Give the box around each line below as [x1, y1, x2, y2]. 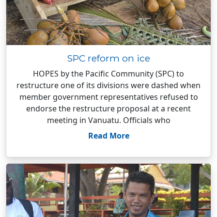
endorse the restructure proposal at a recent [26, 103, 191, 114]
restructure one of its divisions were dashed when [16, 80, 201, 91]
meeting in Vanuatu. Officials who [46, 115, 170, 125]
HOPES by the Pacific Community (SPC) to [33, 68, 184, 79]
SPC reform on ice [67, 52, 150, 64]
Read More [88, 130, 129, 141]
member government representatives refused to [19, 92, 198, 102]
